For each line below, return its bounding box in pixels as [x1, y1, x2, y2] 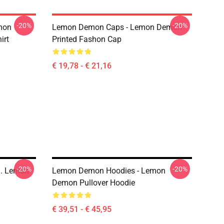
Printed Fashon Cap [52, 34, 121, 44]
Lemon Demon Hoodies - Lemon [52, 166, 165, 175]
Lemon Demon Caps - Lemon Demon [52, 22, 182, 32]
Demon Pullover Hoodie [52, 178, 135, 187]
